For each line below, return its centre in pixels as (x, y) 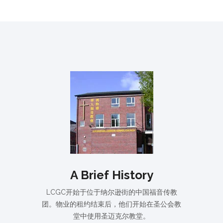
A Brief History (111, 175)
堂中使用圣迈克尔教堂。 (111, 216)
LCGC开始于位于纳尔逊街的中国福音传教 (111, 192)
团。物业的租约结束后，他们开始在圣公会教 (111, 204)
